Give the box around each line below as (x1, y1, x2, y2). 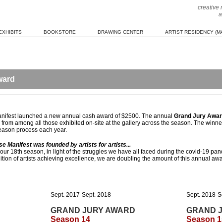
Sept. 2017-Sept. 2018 (50, 191, 111, 198)
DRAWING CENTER (97, 29, 143, 35)
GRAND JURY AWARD (50, 206, 135, 215)
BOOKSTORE (43, 29, 76, 35)
